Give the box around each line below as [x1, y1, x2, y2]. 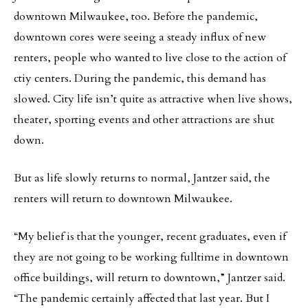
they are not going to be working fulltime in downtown [14, 250, 289, 265]
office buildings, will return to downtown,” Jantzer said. [14, 270, 285, 285]
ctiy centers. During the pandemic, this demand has [14, 71, 266, 86]
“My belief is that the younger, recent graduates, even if [14, 229, 286, 244]
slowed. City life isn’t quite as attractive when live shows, [14, 91, 292, 107]
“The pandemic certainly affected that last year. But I [14, 291, 269, 306]
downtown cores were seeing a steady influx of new [14, 30, 266, 45]
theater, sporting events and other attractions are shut [14, 112, 274, 127]
